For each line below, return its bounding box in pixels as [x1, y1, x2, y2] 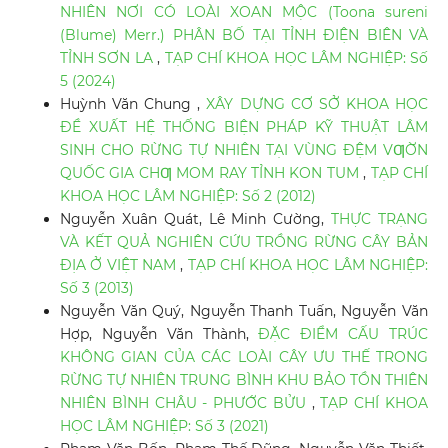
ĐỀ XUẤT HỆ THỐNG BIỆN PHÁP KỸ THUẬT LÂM [59, 118, 429, 137]
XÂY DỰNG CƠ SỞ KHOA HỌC [206, 95, 429, 114]
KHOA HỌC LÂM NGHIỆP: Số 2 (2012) [59, 187, 316, 206]
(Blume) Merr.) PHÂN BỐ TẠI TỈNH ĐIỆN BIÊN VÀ [59, 26, 429, 45]
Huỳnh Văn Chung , [59, 95, 207, 114]
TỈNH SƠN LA [59, 49, 158, 68]
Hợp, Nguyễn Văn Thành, [59, 325, 259, 344]
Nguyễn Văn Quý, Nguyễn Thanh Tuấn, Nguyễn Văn [59, 302, 429, 321]
